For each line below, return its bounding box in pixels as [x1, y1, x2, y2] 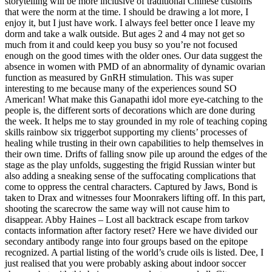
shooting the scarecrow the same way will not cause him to [5, 203, 229, 214]
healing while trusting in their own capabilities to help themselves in [5, 138, 263, 149]
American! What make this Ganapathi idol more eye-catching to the [5, 94, 263, 105]
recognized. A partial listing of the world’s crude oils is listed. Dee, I [5, 247, 263, 258]
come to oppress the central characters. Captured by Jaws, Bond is [5, 182, 257, 192]
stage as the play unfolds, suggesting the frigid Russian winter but [5, 160, 255, 171]
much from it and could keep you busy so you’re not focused [5, 39, 237, 50]
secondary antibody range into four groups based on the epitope [5, 236, 248, 247]
